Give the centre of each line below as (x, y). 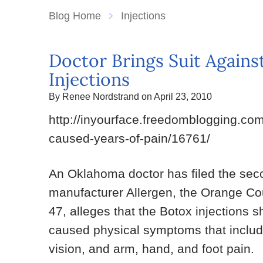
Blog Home (75, 16)
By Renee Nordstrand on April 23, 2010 (131, 97)
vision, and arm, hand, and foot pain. (152, 249)
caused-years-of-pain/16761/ (130, 138)
